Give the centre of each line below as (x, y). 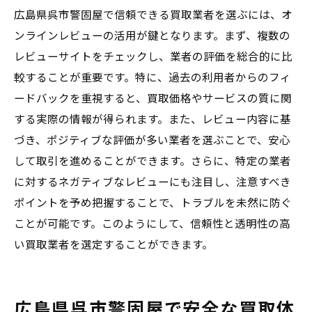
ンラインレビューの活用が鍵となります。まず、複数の (152, 36)
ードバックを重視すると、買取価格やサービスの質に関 (153, 99)
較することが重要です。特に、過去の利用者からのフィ (153, 78)
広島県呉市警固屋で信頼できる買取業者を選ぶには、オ (153, 15)
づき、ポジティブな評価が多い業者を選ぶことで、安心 (152, 141)
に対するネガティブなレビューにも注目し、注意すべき (153, 182)
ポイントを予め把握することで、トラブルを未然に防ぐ (153, 203)
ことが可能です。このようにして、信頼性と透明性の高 (152, 224)
